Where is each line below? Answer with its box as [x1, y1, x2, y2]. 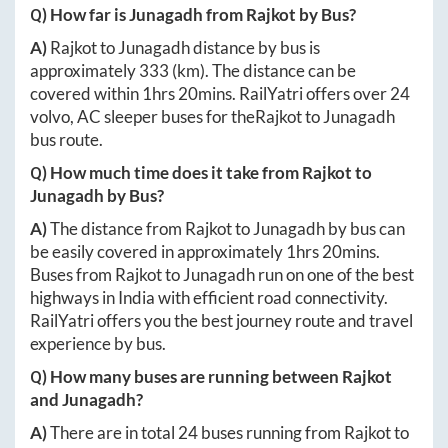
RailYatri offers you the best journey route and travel [30, 309, 413, 331]
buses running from [198, 421, 344, 443]
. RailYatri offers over [232, 82, 390, 104]
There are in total [50, 421, 178, 443]
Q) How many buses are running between [30, 365, 342, 387]
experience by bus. [30, 332, 166, 354]
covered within [30, 82, 142, 104]
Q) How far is [30, 3, 129, 25]
